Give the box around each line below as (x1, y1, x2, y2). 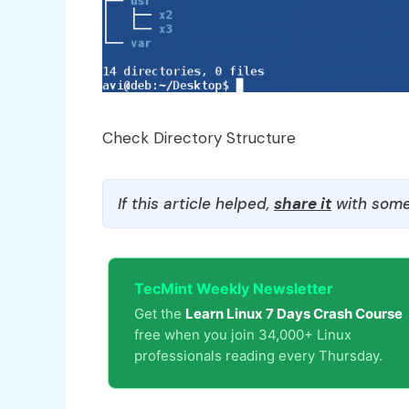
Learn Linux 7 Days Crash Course (185, 304, 403, 322)
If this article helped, (118, 193, 274, 214)
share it (274, 193, 331, 214)
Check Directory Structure (102, 127, 296, 148)
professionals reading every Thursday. (134, 346, 383, 364)
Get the (134, 304, 185, 322)
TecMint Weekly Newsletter (134, 278, 333, 298)
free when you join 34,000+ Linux (134, 325, 351, 343)
